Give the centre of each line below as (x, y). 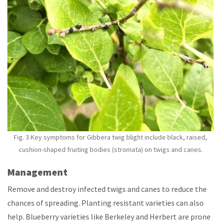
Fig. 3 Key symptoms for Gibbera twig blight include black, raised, (110, 137)
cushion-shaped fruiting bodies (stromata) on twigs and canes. (110, 149)
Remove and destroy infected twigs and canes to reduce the (107, 189)
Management (37, 172)
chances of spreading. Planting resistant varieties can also (106, 203)
